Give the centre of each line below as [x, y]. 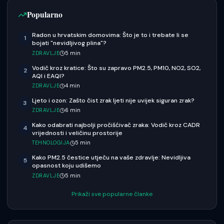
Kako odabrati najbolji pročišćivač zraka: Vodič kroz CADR [116, 125]
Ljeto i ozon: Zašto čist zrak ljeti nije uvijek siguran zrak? [113, 100]
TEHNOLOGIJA [51, 143]
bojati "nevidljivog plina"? [69, 43]
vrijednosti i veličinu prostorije [77, 133]
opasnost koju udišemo [66, 166]
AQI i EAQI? [48, 76]
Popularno [44, 14]
